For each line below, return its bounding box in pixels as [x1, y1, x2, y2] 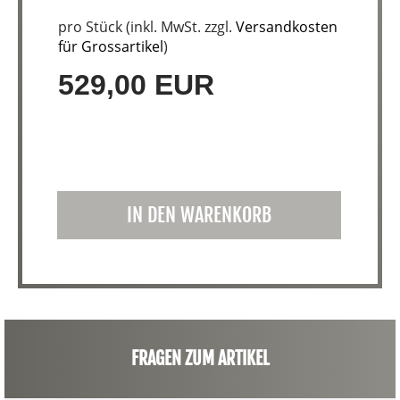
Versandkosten [236, 17, 337, 37]
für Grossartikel [58, 37, 163, 57]
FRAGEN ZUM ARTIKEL [130, 347, 270, 371]
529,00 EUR [58, 69, 214, 102]
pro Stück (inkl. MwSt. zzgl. [58, 17, 236, 37]
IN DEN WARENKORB [127, 203, 271, 228]
